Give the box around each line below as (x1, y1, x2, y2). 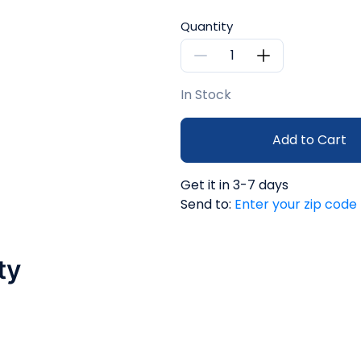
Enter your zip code (234, 194, 357, 214)
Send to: (180, 194, 234, 214)
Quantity (180, 17, 233, 35)
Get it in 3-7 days (180, 175, 288, 194)
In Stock (180, 85, 231, 104)
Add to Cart (272, 130, 346, 149)
